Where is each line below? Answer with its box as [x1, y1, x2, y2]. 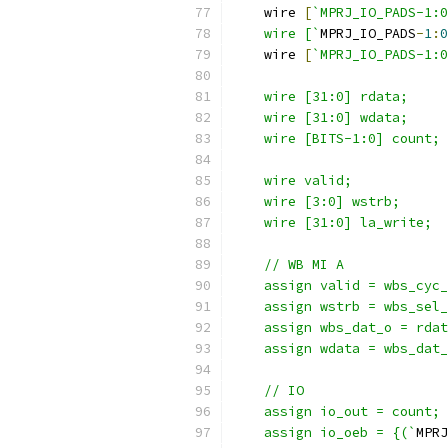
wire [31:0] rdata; [232, 88, 416, 105]
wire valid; [232, 172, 352, 189]
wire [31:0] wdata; [232, 109, 408, 126]
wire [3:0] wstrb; [232, 193, 400, 210]
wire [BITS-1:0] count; [232, 130, 440, 147]
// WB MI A [232, 256, 344, 273]
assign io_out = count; [232, 403, 440, 420]
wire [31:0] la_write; [232, 214, 432, 231]
